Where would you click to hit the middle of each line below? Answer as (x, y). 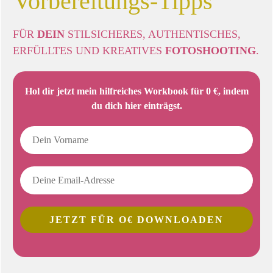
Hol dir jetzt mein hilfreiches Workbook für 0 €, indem (136, 91)
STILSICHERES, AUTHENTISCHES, (154, 34)
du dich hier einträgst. (136, 106)
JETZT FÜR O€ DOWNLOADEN (136, 220)
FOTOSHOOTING (211, 51)
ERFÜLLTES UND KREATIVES (89, 51)
